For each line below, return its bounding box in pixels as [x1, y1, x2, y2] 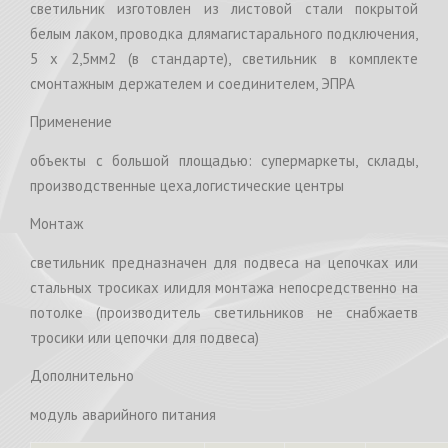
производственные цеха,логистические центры [30, 176, 344, 196]
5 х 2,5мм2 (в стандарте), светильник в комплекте [30, 49, 418, 69]
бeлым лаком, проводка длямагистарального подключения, [30, 24, 418, 44]
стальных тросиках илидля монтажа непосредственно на [30, 278, 418, 298]
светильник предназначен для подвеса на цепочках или [30, 253, 418, 273]
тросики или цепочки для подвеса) [30, 328, 259, 348]
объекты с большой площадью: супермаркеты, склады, [30, 151, 418, 171]
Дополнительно [30, 366, 134, 386]
